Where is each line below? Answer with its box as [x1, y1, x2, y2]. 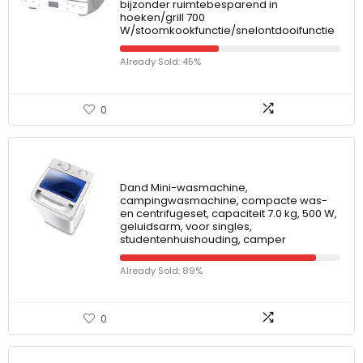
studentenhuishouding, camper [120, 232, 286, 247]
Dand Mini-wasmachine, [120, 180, 248, 195]
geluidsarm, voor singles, [120, 219, 252, 234]
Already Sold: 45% [120, 55, 201, 68]
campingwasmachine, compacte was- [120, 193, 327, 208]
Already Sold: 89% [120, 264, 203, 277]
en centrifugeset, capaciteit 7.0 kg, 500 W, [120, 206, 337, 221]
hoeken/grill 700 [120, 10, 205, 25]
